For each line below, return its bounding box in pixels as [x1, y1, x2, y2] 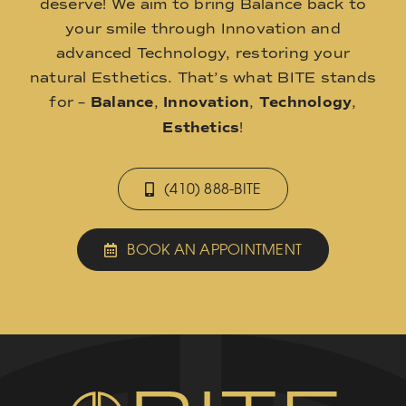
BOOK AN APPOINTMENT [127, 240, 302, 259]
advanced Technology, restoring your [55, 44, 351, 63]
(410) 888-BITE [164, 179, 262, 198]
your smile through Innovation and [65, 20, 341, 38]
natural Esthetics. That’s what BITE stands [29, 69, 377, 87]
